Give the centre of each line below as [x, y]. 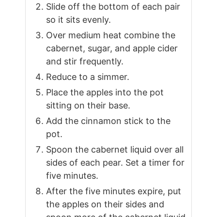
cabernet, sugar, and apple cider [112, 48]
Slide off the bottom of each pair [113, 7]
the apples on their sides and [105, 204]
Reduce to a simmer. [88, 77]
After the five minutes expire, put [114, 191]
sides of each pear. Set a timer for [116, 163]
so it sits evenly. [79, 20]
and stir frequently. [85, 62]
